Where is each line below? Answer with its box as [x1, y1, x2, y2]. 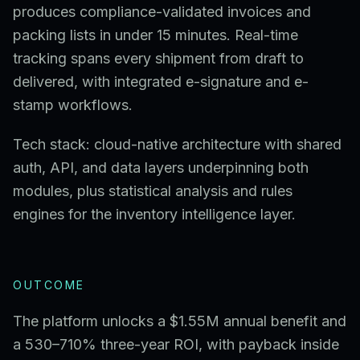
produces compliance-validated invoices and [13, 3, 311, 20]
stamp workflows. [13, 96, 133, 113]
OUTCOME [13, 278, 85, 292]
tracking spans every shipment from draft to [13, 50, 304, 67]
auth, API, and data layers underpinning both [13, 159, 309, 176]
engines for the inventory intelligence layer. [13, 206, 296, 223]
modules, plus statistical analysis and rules [13, 182, 292, 199]
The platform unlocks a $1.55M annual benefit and [13, 313, 346, 329]
